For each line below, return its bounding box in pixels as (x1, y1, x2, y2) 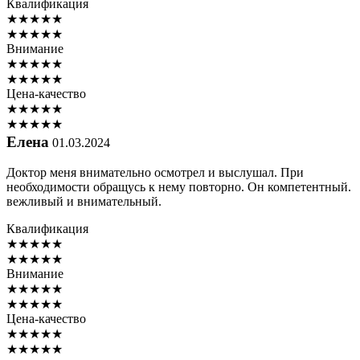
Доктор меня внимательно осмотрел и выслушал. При (6, 166, 304, 180)
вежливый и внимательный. (6, 194, 162, 209)
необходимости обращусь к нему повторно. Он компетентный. (6, 180, 351, 194)
